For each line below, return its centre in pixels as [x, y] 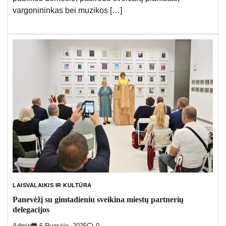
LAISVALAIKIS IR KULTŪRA [52, 185]
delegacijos [31, 209]
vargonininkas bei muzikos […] [67, 10]
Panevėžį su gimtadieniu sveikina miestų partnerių [98, 199]
